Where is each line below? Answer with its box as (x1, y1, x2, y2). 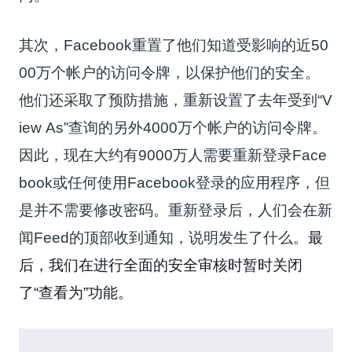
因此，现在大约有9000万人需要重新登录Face (19, 147, 328, 164)
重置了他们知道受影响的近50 (132, 37, 329, 54)
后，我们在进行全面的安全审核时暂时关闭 (19, 257, 303, 274)
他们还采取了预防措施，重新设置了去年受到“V (19, 92, 333, 109)
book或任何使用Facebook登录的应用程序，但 (19, 174, 331, 192)
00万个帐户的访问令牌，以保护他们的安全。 (19, 64, 321, 82)
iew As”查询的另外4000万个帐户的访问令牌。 (19, 119, 328, 137)
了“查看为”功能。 (19, 284, 134, 302)
